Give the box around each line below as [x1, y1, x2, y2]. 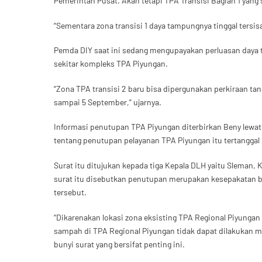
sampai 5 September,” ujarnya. [54, 96, 161, 107]
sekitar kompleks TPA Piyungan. [54, 58, 168, 69]
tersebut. [54, 187, 87, 197]
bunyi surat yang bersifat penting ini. [54, 239, 185, 249]
